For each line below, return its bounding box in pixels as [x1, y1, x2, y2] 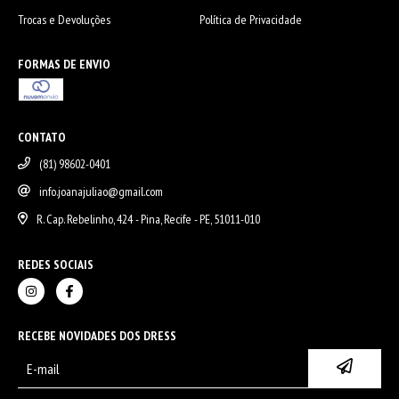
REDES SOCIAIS [18, 256, 94, 273]
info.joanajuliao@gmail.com [39, 183, 163, 199]
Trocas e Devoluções [18, 12, 110, 28]
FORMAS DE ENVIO [18, 56, 110, 72]
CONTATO [18, 129, 66, 145]
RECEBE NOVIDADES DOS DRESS [18, 328, 176, 344]
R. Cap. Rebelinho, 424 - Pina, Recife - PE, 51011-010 [36, 211, 260, 227]
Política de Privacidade [199, 12, 302, 28]
